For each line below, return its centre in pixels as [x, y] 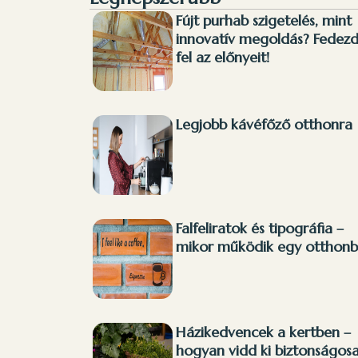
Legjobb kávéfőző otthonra [264, 125]
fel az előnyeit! [222, 58]
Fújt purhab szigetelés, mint [263, 21]
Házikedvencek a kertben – [263, 332]
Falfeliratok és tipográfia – [259, 229]
